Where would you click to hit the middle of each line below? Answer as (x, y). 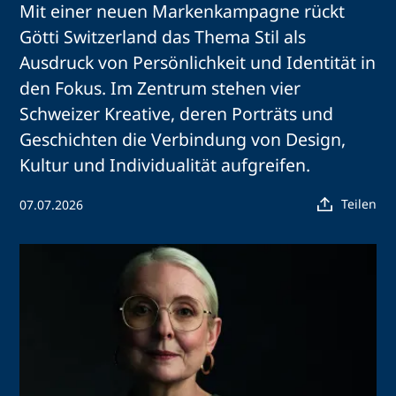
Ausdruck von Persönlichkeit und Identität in (198, 63)
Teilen (358, 204)
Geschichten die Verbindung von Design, (183, 140)
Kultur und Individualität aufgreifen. (165, 165)
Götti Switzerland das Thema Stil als (163, 37)
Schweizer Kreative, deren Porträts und (177, 114)
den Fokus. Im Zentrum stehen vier (160, 88)
